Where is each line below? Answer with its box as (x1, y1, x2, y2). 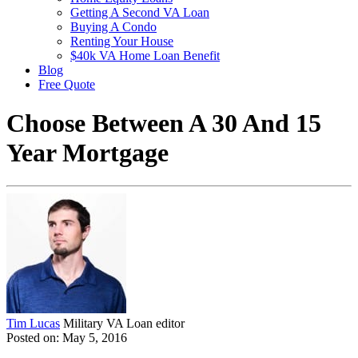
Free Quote (38, 78, 95, 91)
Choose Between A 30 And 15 (6, 109, 321, 138)
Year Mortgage (6, 138, 169, 168)
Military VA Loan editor (63, 316, 185, 330)
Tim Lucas (6, 316, 60, 330)
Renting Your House (70, 34, 173, 48)
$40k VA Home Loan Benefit (70, 49, 220, 62)
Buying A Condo (70, 20, 157, 34)
